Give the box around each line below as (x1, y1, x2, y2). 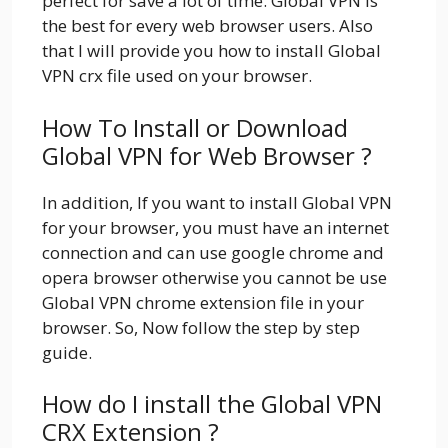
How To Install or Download (42, 110, 348, 144)
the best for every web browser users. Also (42, 14, 373, 38)
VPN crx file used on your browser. (42, 64, 312, 88)
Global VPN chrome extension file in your (42, 290, 364, 314)
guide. (42, 340, 92, 364)
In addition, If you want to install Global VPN (42, 190, 392, 214)
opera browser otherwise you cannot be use (42, 265, 387, 289)
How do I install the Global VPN (42, 387, 382, 421)
